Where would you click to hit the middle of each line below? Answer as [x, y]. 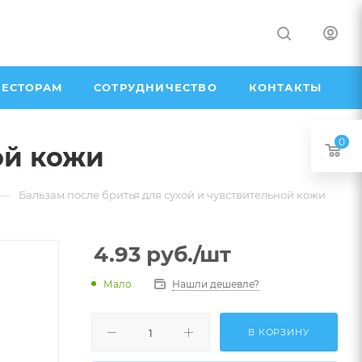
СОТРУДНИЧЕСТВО [156, 87]
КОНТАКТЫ [285, 87]
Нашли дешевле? [216, 284]
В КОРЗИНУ [279, 332]
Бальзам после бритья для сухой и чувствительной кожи [172, 195]
